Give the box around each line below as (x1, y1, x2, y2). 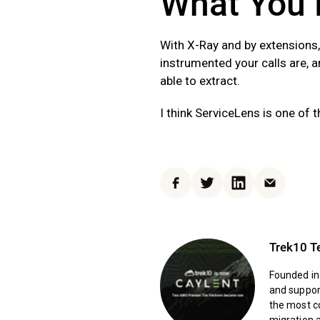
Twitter (206, 183, 241, 197)
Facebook (174, 183, 224, 197)
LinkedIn (237, 183, 281, 197)
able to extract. (160, 73, 240, 88)
